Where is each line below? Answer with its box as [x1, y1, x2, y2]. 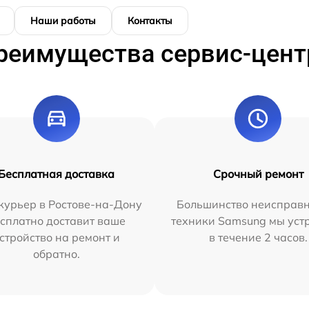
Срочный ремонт [212, 167, 303, 181]
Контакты [128, 14, 172, 28]
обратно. [32, 247, 80, 261]
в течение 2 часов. [208, 230, 308, 245]
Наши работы [30, 14, 96, 28]
